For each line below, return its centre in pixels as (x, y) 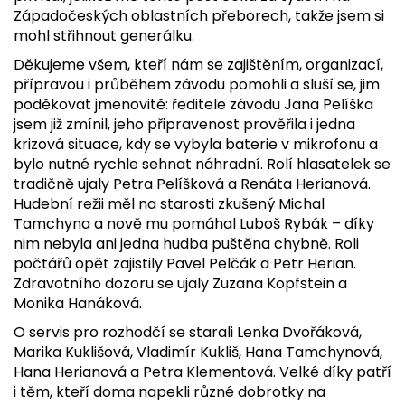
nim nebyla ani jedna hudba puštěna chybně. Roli (186, 244)
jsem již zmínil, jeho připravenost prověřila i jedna (184, 124)
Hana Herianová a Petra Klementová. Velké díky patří (202, 372)
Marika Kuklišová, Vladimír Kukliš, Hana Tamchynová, (198, 352)
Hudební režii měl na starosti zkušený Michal (169, 204)
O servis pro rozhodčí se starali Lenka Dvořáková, (188, 332)
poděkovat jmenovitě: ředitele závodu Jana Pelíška (193, 104)
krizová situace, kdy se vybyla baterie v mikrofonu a (196, 144)
